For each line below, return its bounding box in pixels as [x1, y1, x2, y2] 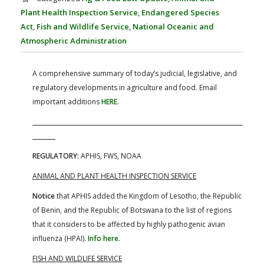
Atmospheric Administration [21, 35, 127, 47]
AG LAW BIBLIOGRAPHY [9, 15, 70, 23]
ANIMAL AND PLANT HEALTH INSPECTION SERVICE [32, 171, 196, 181]
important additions [32, 97, 101, 107]
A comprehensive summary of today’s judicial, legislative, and [32, 68, 237, 79]
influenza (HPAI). [32, 233, 88, 244]
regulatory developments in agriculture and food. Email [32, 82, 217, 93]
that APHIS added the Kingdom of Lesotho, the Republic [55, 191, 242, 202]
